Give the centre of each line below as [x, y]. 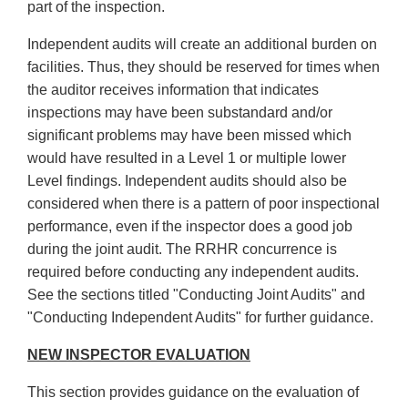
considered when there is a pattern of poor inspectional [204, 204]
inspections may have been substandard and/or [180, 113]
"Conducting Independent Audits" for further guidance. [200, 318]
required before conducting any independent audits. [193, 272]
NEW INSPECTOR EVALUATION [139, 355]
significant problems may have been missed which [189, 136]
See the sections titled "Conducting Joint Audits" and [196, 295]
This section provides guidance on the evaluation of [193, 393]
